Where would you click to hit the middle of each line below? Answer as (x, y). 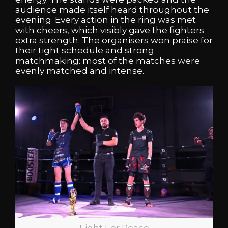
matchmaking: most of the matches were (108, 60)
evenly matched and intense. (80, 70)
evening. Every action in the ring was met (106, 20)
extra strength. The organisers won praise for (114, 40)
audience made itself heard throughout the (112, 9)
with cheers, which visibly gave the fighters (110, 30)
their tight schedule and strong (85, 50)
